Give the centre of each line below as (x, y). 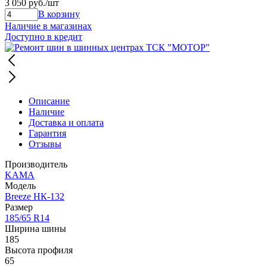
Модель (20, 185)
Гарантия (47, 133)
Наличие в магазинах (48, 26)
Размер (19, 207)
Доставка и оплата (66, 122)
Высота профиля (39, 250)
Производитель (36, 164)
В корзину (59, 14)
